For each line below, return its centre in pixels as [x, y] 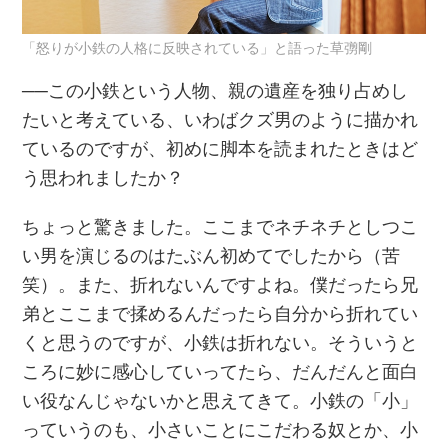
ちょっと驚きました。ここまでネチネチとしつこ [220, 226]
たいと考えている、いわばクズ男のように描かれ [220, 119]
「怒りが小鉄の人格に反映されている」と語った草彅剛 [197, 48]
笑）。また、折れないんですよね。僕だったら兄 [220, 284]
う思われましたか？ [103, 177]
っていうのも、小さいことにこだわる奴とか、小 [220, 429]
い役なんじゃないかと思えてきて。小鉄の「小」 [220, 400]
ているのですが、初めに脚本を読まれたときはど [220, 148]
